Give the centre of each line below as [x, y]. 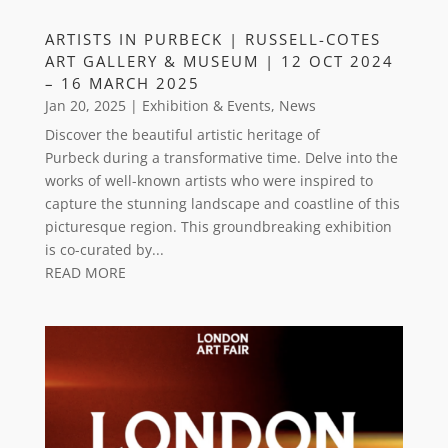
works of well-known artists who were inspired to [208, 181]
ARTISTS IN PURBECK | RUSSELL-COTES [212, 39]
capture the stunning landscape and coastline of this [222, 204]
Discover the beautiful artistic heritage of [182, 135]
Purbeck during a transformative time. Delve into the [221, 158]
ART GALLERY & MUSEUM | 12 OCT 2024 [219, 61]
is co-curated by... [104, 250]
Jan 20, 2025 [85, 106]
